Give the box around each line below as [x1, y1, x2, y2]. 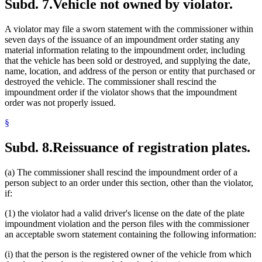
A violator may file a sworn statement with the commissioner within [5, 24, 253, 35]
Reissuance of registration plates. [53, 140, 250, 156]
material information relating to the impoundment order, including [5, 45, 245, 56]
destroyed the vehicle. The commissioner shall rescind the [5, 77, 216, 87]
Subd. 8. [5, 140, 53, 156]
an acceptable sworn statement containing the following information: [5, 229, 256, 240]
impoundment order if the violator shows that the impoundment [5, 87, 237, 98]
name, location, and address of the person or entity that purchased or [5, 66, 255, 77]
